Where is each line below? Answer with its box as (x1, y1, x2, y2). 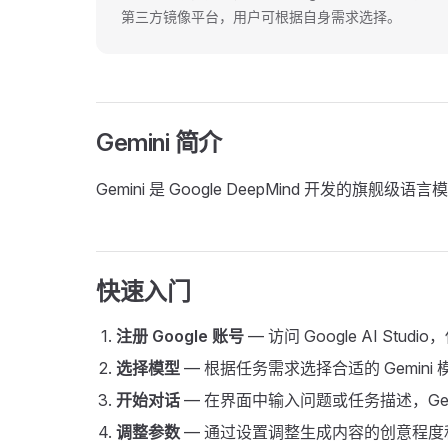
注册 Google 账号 (116, 326, 244, 346)
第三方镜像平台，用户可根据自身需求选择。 (121, 8, 401, 25)
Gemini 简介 (96, 128, 222, 157)
